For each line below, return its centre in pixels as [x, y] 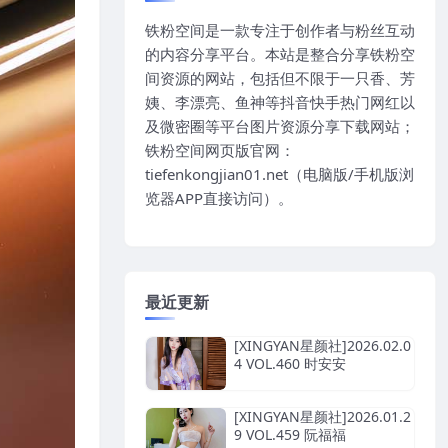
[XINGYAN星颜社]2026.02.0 [322, 345]
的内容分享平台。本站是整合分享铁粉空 [280, 53]
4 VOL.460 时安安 [290, 363]
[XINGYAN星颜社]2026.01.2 [322, 417]
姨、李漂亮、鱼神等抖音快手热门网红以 [280, 101]
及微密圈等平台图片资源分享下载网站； [280, 125]
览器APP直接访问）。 [219, 197]
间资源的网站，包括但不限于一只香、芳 [280, 77]
